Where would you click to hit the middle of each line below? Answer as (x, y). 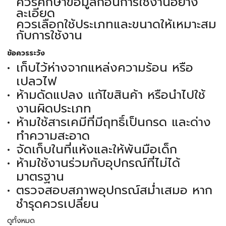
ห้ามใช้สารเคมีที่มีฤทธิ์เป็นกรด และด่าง (113, 122)
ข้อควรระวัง (26, 53)
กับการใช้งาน (49, 36)
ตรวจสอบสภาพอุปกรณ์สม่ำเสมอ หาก (114, 190)
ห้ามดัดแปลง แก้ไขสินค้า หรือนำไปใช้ (110, 95)
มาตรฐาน (40, 177)
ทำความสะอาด (53, 136)
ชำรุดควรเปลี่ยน (57, 204)
